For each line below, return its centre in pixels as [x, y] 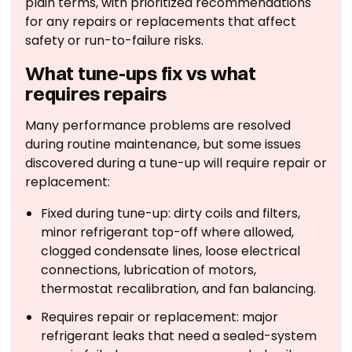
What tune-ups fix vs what [141, 73]
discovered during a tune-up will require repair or [176, 163]
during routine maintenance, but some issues [163, 144]
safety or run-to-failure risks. [114, 40]
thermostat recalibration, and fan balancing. [178, 289]
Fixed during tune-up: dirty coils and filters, [170, 213]
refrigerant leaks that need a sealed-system [179, 336]
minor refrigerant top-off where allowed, [167, 232]
